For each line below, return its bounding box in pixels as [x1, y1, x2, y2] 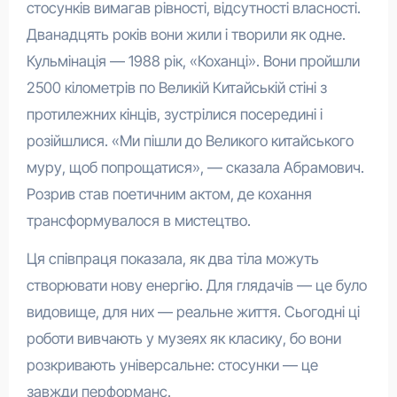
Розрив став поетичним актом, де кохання [26, 185, 312, 204]
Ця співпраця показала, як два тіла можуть [26, 250, 319, 269]
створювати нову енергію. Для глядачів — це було [26, 276, 367, 295]
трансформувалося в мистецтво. [26, 212, 251, 230]
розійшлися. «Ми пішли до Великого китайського [26, 132, 354, 151]
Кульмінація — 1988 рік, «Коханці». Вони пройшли [26, 52, 360, 71]
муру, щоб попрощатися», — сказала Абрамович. [26, 159, 364, 177]
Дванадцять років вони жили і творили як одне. [26, 26, 346, 44]
